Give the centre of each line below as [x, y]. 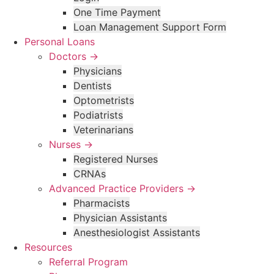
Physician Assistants [120, 218]
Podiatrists [98, 115]
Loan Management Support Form [150, 27]
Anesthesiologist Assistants [137, 232]
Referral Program [88, 262]
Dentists [92, 86]
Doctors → [74, 56]
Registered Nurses [116, 159]
